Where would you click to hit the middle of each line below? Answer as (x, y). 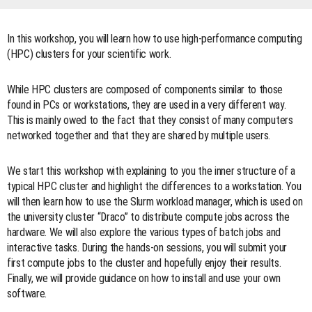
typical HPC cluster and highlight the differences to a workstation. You (154, 186)
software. (27, 293)
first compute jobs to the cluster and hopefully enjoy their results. (144, 263)
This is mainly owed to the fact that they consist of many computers (150, 120)
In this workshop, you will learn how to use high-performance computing (155, 38)
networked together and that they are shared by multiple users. (139, 135)
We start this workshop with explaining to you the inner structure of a (151, 171)
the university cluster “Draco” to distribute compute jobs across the (148, 217)
